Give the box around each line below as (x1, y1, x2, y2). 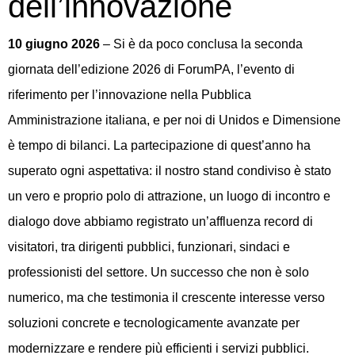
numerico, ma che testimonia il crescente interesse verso (8, 290, 325, 304)
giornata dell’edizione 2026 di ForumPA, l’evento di (8, 62, 295, 76)
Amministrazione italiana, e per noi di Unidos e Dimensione (8, 113, 341, 127)
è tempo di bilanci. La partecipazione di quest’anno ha (8, 138, 311, 152)
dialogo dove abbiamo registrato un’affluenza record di (8, 214, 313, 228)
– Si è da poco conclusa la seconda (100, 36, 303, 51)
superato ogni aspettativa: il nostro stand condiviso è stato (8, 163, 331, 177)
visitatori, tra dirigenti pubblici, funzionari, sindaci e (8, 239, 290, 254)
